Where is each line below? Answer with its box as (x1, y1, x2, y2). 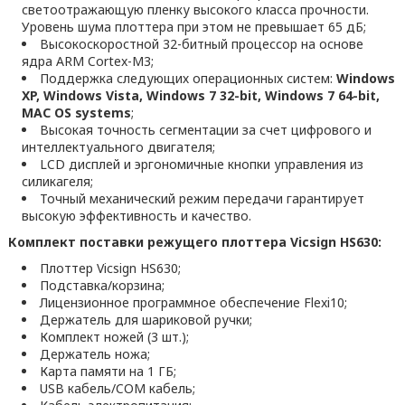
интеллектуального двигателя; (21, 138, 215, 155)
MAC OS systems (21, 104, 131, 121)
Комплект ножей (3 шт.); (39, 328, 189, 345)
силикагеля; (21, 173, 93, 190)
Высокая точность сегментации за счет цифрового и (39, 121, 372, 138)
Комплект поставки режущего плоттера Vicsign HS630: (7, 233, 381, 250)
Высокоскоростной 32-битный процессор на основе (39, 35, 363, 52)
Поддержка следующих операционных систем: (39, 70, 336, 87)
